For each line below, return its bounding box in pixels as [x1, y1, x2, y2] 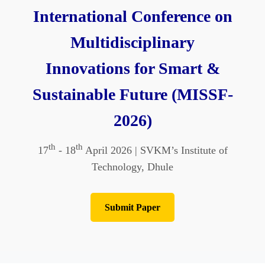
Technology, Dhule [92, 160, 173, 173]
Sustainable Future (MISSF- [32, 85, 233, 104]
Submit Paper [105, 202, 160, 212]
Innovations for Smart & [45, 59, 220, 77]
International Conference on [33, 7, 232, 25]
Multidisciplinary [70, 33, 195, 51]
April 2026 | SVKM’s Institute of [82, 144, 228, 156]
